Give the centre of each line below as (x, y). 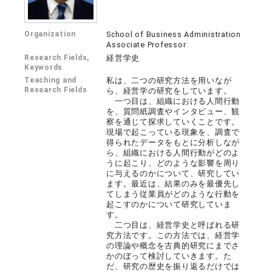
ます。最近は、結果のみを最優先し (173, 184)
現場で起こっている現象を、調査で (173, 132)
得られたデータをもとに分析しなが (173, 143)
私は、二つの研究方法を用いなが (169, 81)
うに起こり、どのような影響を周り (173, 163)
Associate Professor (146, 45)
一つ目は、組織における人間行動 (173, 101)
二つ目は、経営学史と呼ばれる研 (173, 225)
